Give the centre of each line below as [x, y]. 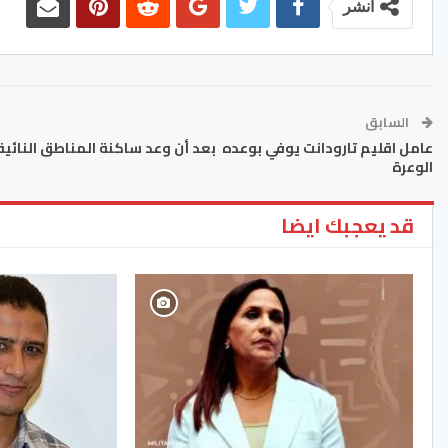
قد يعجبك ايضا [347, 226]
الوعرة [411, 167]
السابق [388, 122]
